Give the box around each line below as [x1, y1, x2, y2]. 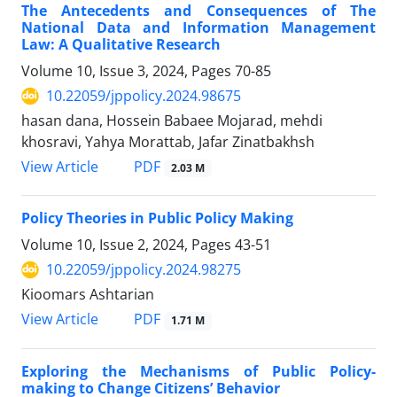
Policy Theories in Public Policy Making [21, 208, 293, 229]
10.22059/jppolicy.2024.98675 [46, 86, 241, 106]
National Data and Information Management [21, 18, 376, 38]
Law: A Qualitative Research [21, 35, 221, 55]
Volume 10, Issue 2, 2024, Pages [21, 235, 235, 255]
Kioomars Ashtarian [21, 284, 154, 305]
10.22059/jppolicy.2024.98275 [46, 260, 241, 280]
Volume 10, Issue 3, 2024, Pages [21, 61, 235, 82]
